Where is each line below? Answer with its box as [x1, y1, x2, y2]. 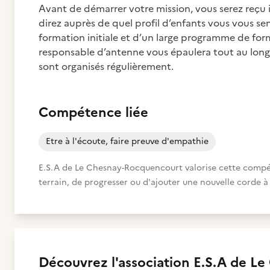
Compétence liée [39, 102, 148, 122]
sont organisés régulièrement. [39, 59, 174, 74]
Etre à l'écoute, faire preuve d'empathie [46, 135, 209, 148]
